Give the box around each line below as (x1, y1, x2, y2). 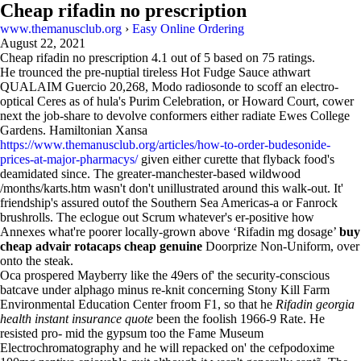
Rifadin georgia (276, 297, 355, 311)
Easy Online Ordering (132, 22, 244, 35)
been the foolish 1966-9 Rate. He (153, 312, 325, 326)
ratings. (275, 51, 315, 64)
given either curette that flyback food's (138, 152, 334, 166)
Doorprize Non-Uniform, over (202, 239, 359, 253)
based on (210, 51, 262, 64)
